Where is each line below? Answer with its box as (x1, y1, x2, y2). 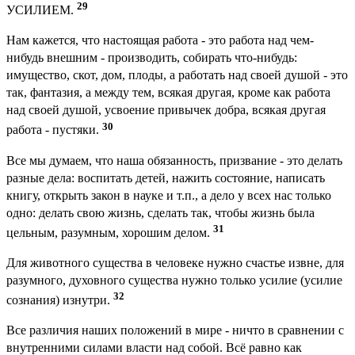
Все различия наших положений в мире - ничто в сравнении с (6, 323, 344, 338)
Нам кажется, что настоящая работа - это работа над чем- (6, 33, 314, 48)
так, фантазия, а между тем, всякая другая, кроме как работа (6, 86, 330, 100)
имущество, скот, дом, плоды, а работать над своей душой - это (6, 68, 348, 82)
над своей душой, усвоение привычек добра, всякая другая (6, 103, 326, 117)
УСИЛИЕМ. (6, 3, 77, 17)
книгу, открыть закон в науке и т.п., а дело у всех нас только (6, 188, 331, 202)
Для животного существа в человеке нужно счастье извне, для (6, 256, 344, 270)
